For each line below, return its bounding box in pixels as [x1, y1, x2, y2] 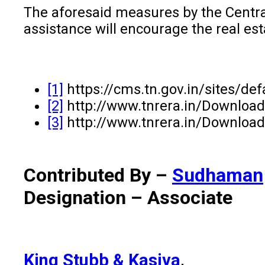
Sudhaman [172, 163, 263, 186]
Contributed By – [24, 163, 172, 186]
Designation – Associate [24, 186, 232, 209]
